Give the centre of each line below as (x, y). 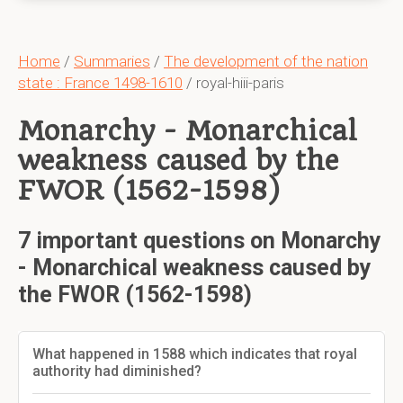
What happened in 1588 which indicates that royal (195, 354)
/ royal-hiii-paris (233, 83)
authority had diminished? (119, 371)
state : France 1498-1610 (100, 83)
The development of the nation (266, 61)
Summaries (112, 61)
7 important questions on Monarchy (200, 241)
